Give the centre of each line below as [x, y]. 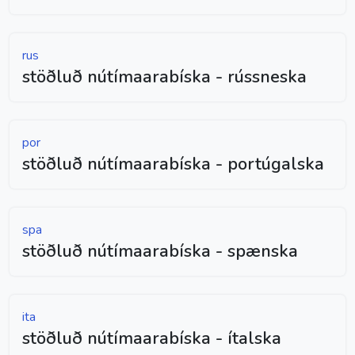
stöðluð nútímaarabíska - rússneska [164, 76]
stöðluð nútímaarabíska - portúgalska [173, 164]
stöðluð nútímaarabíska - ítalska [152, 338]
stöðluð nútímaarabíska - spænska [160, 251]
